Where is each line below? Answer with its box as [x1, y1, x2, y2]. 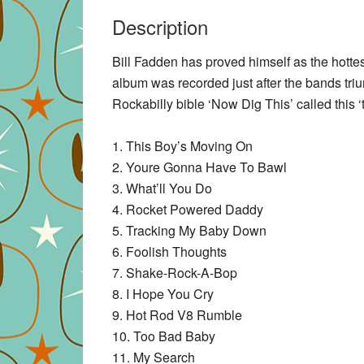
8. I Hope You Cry [112, 284, 214, 303]
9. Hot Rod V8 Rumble [112, 305, 242, 324]
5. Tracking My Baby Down [112, 220, 266, 240]
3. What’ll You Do [112, 178, 212, 197]
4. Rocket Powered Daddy [112, 199, 263, 219]
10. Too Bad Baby [112, 326, 215, 345]
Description [112, 11, 208, 41]
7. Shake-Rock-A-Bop [112, 262, 237, 282]
